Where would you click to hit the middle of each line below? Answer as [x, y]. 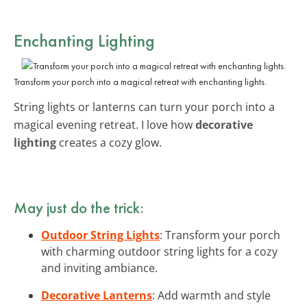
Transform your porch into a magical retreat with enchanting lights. [140, 81]
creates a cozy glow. [109, 142]
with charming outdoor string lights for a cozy [159, 251]
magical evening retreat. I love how [105, 124]
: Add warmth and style [211, 295]
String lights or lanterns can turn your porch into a [144, 107]
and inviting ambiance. [99, 268]
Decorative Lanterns [97, 295]
